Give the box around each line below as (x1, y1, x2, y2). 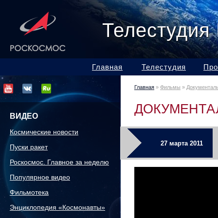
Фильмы (160, 84, 181, 90)
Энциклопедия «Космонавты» (10, 203, 105, 211)
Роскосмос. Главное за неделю (10, 158, 109, 166)
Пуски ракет (10, 143, 48, 151)
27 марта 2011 (161, 140, 203, 147)
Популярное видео (10, 173, 70, 181)
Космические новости (10, 128, 78, 136)
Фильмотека (10, 188, 49, 196)
